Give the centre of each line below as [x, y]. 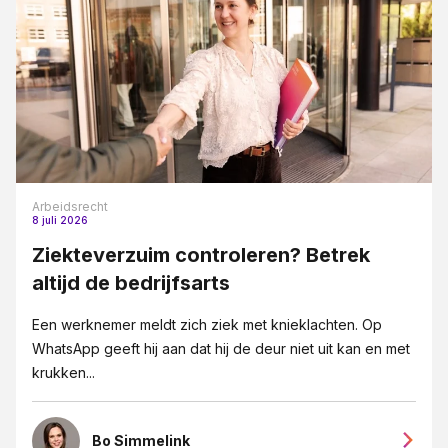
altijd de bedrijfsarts [131, 283]
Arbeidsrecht [70, 207]
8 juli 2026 [60, 220]
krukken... [63, 373]
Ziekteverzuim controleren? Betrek [201, 255]
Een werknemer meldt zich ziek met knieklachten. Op [207, 325]
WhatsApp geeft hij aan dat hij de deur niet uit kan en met [221, 349]
